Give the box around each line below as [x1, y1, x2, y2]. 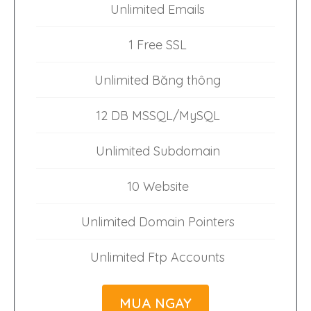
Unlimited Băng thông [94, 72, 221, 89]
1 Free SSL [128, 37, 187, 53]
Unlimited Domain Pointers [81, 214, 235, 230]
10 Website [126, 178, 189, 195]
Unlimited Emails [110, 1, 205, 18]
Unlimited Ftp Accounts [90, 249, 225, 266]
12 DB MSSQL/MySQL [95, 108, 220, 124]
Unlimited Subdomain [95, 143, 220, 160]
